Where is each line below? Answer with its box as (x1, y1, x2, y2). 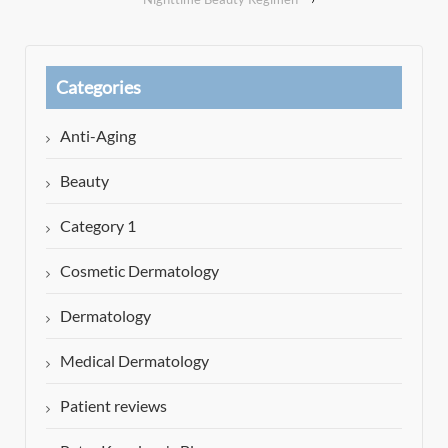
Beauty (60, 171, 109, 191)
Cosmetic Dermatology (60, 261, 219, 281)
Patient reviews (60, 396, 167, 416)
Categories (56, 76, 141, 99)
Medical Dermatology (60, 351, 209, 371)
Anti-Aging (60, 126, 136, 146)
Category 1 (60, 216, 136, 236)
